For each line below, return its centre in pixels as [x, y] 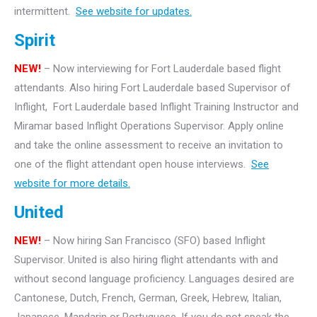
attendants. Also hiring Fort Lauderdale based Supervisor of [152, 88]
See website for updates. [134, 11]
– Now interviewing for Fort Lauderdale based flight [161, 69]
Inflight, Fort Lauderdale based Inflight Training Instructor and [156, 107]
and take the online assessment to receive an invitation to [149, 145]
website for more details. [72, 183]
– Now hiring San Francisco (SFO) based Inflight [153, 241]
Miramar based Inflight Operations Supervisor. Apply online [149, 126]
